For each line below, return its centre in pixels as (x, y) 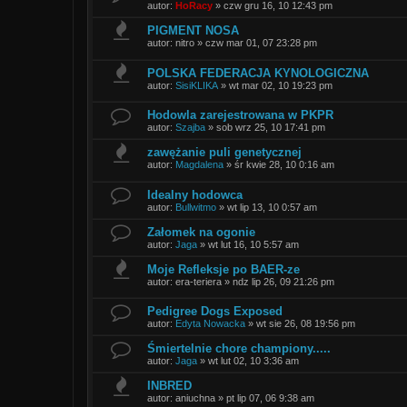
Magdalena (199, 165)
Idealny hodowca (195, 194)
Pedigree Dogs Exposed (215, 312)
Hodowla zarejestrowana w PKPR (240, 115)
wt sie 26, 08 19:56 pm (306, 324)
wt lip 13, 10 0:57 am (272, 207)
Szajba (190, 128)
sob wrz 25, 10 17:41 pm (271, 128)
